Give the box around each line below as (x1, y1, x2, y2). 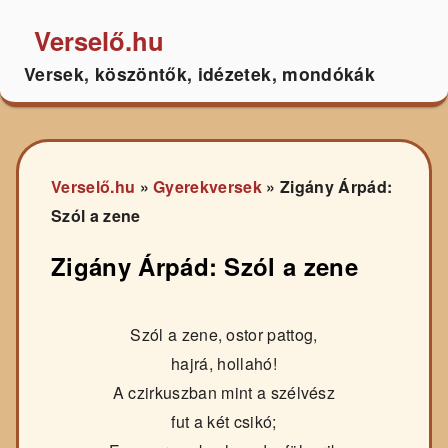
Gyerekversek (153, 175, 263, 199)
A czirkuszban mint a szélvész (112, 381, 336, 405)
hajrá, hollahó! (171, 352, 277, 376)
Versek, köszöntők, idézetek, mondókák (24, 60, 376, 86)
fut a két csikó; (171, 410, 277, 434)
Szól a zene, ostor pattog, (130, 323, 318, 347)
